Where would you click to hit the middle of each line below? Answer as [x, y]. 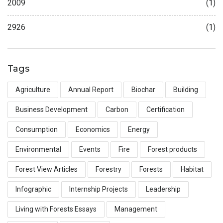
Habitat [192, 169]
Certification [166, 109]
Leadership [163, 189]
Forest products [172, 149]
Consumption [37, 129]
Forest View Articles [47, 169]
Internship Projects [99, 189]
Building [186, 89]
